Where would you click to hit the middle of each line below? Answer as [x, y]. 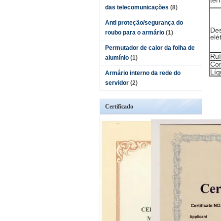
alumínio [117, 58]
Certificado [119, 107]
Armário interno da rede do [143, 73]
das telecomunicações [137, 7]
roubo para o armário [135, 33]
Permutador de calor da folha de [150, 48]
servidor [117, 83]
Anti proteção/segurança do [144, 23]
